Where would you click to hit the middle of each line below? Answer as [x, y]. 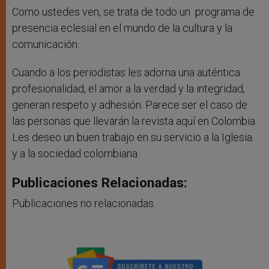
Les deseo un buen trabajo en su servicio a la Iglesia [132, 138]
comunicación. [46, 44]
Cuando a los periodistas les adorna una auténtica [126, 73]
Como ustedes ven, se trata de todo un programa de [133, 12]
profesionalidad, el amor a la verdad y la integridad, [128, 89]
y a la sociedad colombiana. [76, 154]
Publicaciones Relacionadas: [100, 183]
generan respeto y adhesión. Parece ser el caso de [130, 105]
